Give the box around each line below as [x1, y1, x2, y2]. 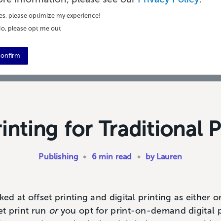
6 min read [91, 151, 132, 161]
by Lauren [145, 151, 183, 161]
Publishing [38, 151, 78, 161]
